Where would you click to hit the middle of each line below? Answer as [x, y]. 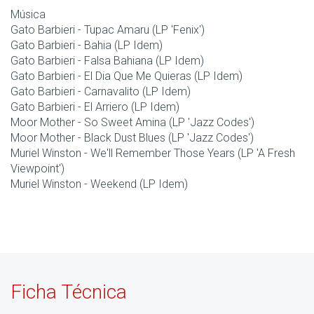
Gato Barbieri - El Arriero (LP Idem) [95, 107]
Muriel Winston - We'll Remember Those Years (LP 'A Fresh [153, 153]
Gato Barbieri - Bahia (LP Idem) [87, 46]
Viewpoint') [37, 169]
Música [28, 15]
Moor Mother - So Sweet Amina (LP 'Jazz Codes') [132, 123]
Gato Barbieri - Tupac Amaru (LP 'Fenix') [108, 30]
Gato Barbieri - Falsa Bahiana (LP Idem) [107, 61]
